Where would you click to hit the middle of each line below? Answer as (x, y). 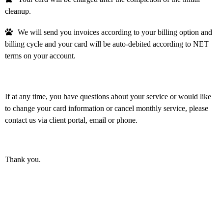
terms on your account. (40, 56)
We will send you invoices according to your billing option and (115, 32)
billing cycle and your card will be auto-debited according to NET (107, 44)
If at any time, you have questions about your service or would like (108, 96)
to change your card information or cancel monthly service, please (107, 108)
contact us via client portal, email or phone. (71, 120)
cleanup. (18, 11)
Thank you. (23, 159)
